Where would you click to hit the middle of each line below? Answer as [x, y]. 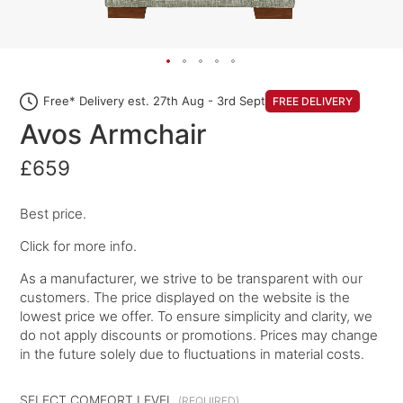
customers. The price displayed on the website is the [185, 297]
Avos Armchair [114, 134]
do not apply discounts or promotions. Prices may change [199, 335]
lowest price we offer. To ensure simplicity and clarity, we [197, 316]
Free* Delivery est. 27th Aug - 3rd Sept [155, 101]
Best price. [54, 213]
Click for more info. [79, 246]
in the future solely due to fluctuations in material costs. [193, 354]
